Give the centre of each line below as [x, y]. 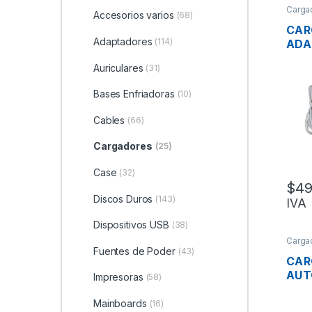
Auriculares [118, 68]
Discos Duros [123, 198]
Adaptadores [123, 42]
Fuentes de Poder [134, 251]
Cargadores [123, 146]
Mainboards [120, 303]
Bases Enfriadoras [134, 94]
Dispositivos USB [131, 225]
